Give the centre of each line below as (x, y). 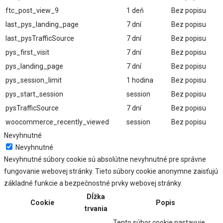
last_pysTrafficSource (40, 39)
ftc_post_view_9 (32, 11)
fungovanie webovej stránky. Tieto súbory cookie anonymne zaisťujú (111, 171)
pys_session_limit (34, 80)
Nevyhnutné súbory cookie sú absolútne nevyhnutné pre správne (105, 160)
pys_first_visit (27, 53)
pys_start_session (34, 94)
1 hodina (140, 80)
